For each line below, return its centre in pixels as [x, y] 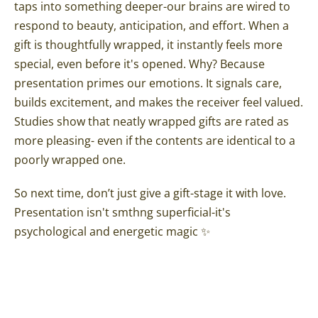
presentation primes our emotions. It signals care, [148, 83]
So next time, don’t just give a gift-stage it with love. [150, 193]
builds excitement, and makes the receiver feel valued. [159, 102]
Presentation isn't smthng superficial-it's [122, 212]
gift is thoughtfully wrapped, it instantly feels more [148, 44]
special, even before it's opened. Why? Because [139, 64]
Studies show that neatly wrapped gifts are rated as [152, 121]
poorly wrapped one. [70, 159]
